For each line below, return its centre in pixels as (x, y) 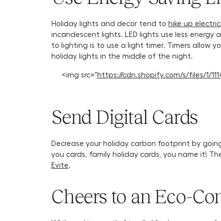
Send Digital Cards (125, 117)
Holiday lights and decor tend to (110, 23)
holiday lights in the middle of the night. (123, 56)
